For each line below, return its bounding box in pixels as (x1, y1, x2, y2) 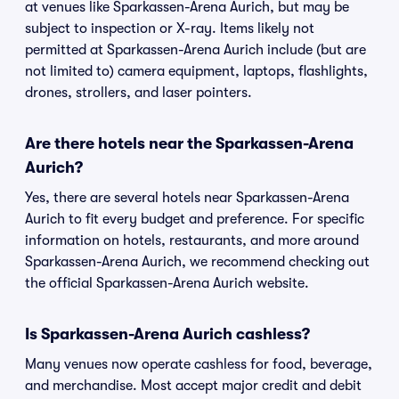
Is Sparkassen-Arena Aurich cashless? (25, 325, 310, 343)
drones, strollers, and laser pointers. (25, 85, 252, 101)
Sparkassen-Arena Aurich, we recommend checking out (25, 254, 370, 270)
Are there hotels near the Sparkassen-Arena (25, 134, 354, 152)
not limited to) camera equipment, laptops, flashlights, (25, 63, 368, 79)
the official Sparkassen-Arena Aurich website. (25, 275, 309, 291)
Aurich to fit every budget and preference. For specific (25, 211, 364, 227)
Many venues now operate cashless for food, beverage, (25, 356, 372, 372)
